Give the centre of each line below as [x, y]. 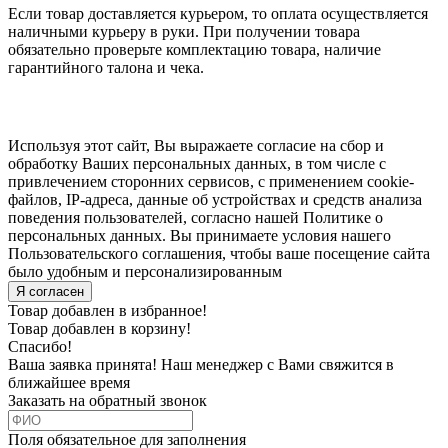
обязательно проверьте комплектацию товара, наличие [194, 50]
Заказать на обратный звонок [107, 401]
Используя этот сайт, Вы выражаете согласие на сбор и [196, 146]
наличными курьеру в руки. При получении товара [184, 32]
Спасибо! [40, 347]
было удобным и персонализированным [145, 272]
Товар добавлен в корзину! [99, 329]
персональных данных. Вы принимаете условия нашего [199, 236]
